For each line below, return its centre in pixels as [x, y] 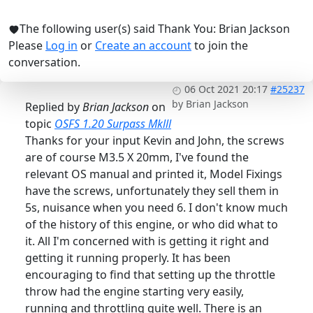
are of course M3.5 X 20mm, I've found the [137, 158]
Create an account [143, 46]
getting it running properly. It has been [128, 258]
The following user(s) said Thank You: [119, 29]
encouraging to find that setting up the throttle [150, 275]
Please [27, 46]
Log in [61, 46]
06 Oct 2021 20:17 [226, 89]
